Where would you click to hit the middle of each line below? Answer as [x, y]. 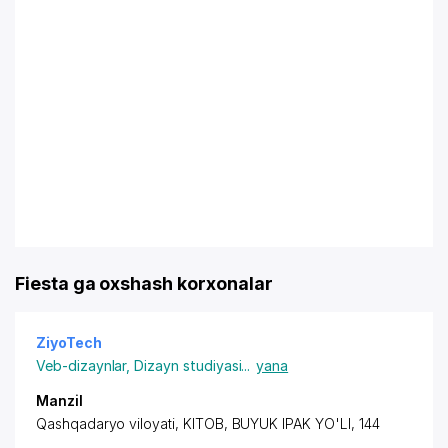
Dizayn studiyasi [188, 365]
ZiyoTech [69, 342]
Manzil [59, 400]
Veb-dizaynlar [81, 365]
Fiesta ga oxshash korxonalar [144, 283]
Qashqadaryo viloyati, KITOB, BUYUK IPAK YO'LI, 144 [208, 423]
